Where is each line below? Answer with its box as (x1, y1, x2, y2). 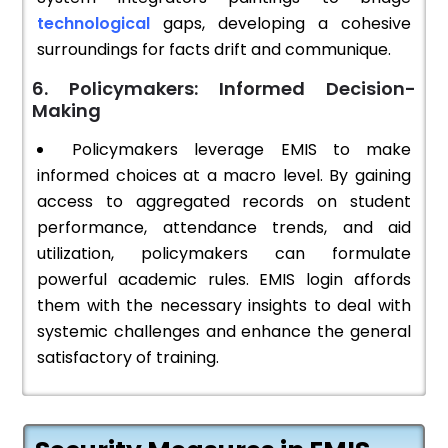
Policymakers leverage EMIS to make (72, 138, 412, 162)
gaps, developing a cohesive (163, 12, 411, 36)
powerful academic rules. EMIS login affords (37, 268, 411, 292)
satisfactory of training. (37, 346, 219, 370)
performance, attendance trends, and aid (37, 216, 411, 240)
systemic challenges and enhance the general (37, 320, 411, 344)
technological (37, 12, 150, 36)
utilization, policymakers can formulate (37, 242, 411, 266)
